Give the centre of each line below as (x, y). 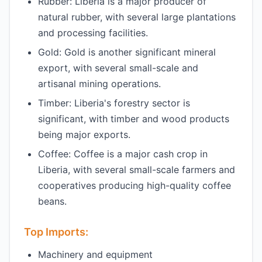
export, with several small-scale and (118, 68)
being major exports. (84, 135)
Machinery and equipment (95, 254)
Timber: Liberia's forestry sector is (114, 103)
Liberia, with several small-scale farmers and (137, 170)
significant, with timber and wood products (134, 119)
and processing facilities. (93, 33)
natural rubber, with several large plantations (137, 17)
